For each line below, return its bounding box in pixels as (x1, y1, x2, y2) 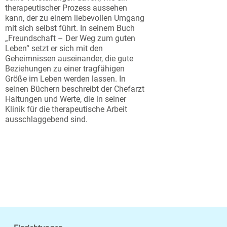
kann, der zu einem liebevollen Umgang (5, 13, 144, 23)
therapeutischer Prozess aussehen (5, 3, 127, 13)
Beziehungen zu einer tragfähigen (5, 64, 125, 74)
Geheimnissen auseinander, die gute (5, 54, 133, 64)
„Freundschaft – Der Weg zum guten (5, 33, 135, 44)
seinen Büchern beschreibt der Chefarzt (5, 84, 144, 94)
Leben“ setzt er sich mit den (5, 44, 103, 54)
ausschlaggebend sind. (5, 115, 88, 125)
